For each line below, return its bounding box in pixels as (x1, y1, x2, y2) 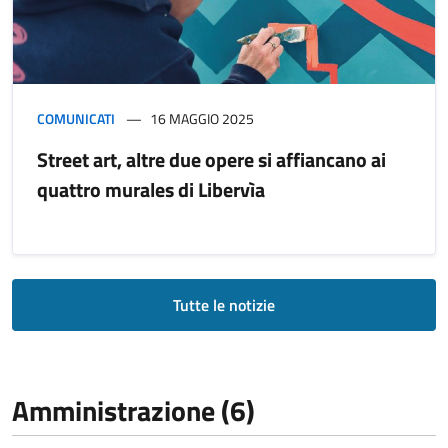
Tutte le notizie (173, 292, 275, 317)
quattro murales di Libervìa (37, 173, 265, 205)
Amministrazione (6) (12, 388, 255, 432)
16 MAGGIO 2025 (150, 107, 254, 129)
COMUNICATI (37, 107, 115, 129)
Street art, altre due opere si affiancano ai (37, 143, 386, 175)
